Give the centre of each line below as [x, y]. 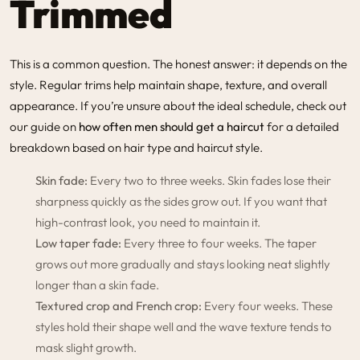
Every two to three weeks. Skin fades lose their [209, 180]
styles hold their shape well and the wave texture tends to [184, 326]
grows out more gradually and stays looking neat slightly [183, 264]
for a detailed [302, 126]
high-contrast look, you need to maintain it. [148, 222]
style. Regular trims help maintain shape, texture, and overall [168, 84]
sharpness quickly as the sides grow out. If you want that [181, 201]
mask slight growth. [86, 347]
